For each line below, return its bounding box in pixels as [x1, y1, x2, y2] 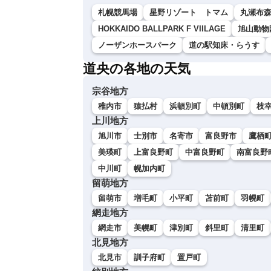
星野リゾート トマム [149, 8, 228, 18]
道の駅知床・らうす [189, 41, 260, 50]
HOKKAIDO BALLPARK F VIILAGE [98, 24, 226, 34]
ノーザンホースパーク [98, 41, 177, 50]
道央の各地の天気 [83, 61, 191, 77]
